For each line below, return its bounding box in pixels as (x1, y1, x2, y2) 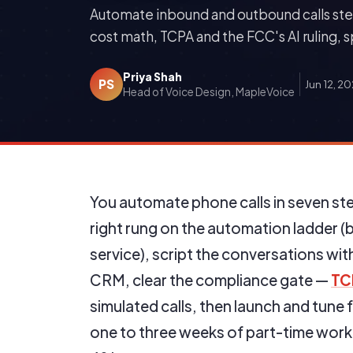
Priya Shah (123, 70, 182, 84)
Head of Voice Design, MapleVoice (123, 85, 295, 98)
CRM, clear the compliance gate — (90, 270, 331, 289)
